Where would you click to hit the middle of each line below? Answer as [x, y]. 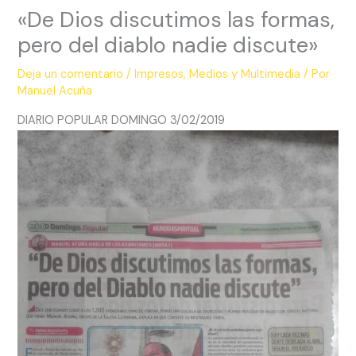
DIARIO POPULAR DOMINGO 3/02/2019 [122, 120]
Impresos [159, 75]
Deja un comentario [71, 75]
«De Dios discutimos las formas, [176, 20]
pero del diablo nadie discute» [168, 45]
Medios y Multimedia [245, 75]
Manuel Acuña [55, 91]
